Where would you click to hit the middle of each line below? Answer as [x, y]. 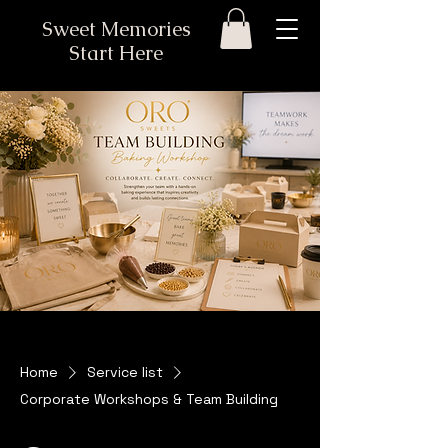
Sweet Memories [116, 29]
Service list [125, 371]
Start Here [116, 53]
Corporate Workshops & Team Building [149, 398]
